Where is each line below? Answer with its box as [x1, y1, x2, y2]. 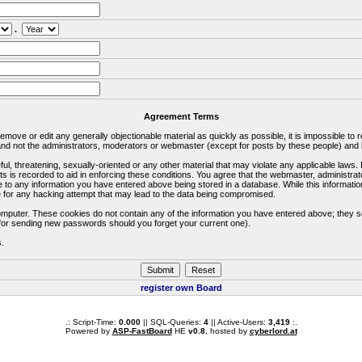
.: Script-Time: [65, 318, 119, 326]
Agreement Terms [143, 112, 219, 121]
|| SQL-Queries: [140, 318, 204, 326]
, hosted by [204, 326, 250, 335]
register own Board [140, 283, 222, 293]
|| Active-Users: [208, 318, 268, 326]
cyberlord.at [249, 326, 297, 335]
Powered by [65, 326, 112, 335]
